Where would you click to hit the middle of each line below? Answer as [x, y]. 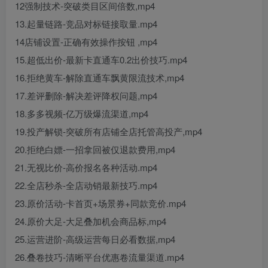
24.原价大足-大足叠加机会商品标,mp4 [91, 221]
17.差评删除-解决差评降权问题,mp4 [86, 95]
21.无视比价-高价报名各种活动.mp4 [86, 167]
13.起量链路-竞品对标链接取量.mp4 [86, 24]
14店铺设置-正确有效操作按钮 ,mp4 [86, 42]
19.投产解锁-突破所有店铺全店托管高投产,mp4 [109, 131]
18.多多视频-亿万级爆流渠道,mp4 [82, 113]
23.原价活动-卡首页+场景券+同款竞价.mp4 [100, 203]
